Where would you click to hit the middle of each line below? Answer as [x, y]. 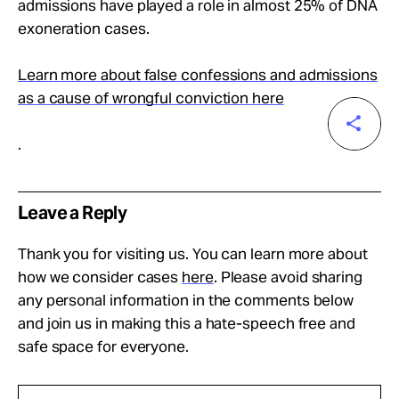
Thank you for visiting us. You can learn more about [193, 254]
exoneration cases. [84, 28]
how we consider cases [100, 277]
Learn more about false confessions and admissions [198, 75]
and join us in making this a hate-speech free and [187, 323]
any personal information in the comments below [186, 300]
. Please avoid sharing [288, 277]
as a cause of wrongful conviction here [151, 98]
